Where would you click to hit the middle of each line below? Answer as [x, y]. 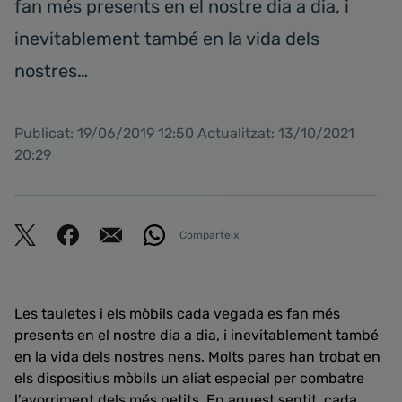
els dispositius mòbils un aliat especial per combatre [189, 378]
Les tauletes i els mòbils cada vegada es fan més [177, 314]
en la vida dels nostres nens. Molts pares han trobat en [197, 357]
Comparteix [209, 235]
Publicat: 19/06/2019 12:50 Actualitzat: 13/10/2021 [184, 133]
